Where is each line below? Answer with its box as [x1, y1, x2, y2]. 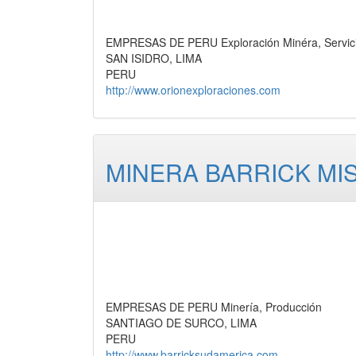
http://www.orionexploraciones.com [106, 82, 281, 99]
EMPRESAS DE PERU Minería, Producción [106, 299, 322, 315]
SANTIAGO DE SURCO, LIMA [106, 315, 257, 331]
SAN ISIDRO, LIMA [106, 50, 202, 67]
